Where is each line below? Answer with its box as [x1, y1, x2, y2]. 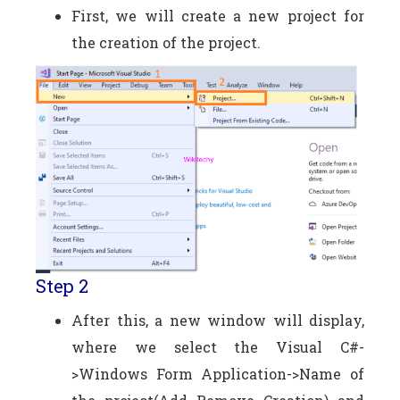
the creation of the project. [71, 32, 261, 52]
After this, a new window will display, [71, 310, 364, 329]
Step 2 [36, 273, 88, 297]
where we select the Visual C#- [71, 337, 364, 356]
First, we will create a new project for [71, 5, 364, 25]
